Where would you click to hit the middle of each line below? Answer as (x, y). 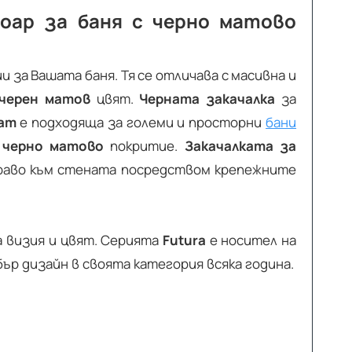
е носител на (251, 240)
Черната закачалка (207, 99)
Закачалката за (240, 146)
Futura (184, 240)
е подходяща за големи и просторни (141, 123)
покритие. (144, 146)
